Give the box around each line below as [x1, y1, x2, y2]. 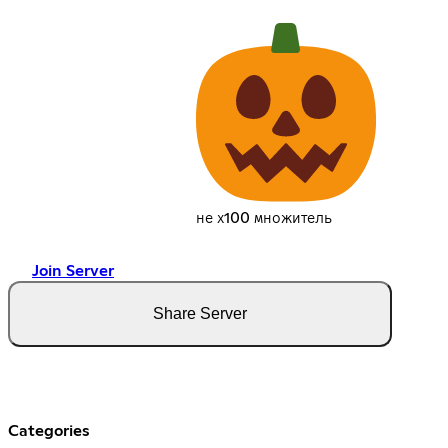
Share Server [153, 305, 247, 323]
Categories [8, 423, 90, 440]
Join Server [32, 263, 114, 280]
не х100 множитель [195, 210, 332, 227]
